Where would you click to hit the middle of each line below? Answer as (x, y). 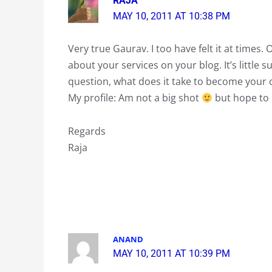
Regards (87, 131)
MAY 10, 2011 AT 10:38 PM (172, 16)
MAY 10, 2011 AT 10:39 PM (172, 254)
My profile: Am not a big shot (135, 98)
